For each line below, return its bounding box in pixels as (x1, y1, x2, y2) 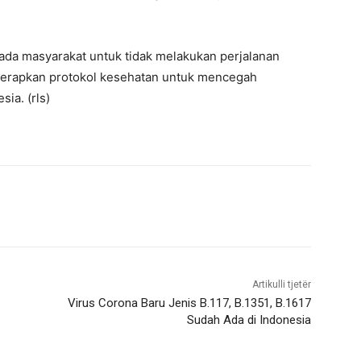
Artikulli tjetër (251, 279, 311, 291)
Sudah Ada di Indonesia (186, 313, 311, 328)
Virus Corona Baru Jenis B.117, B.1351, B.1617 (67, 296, 311, 311)
